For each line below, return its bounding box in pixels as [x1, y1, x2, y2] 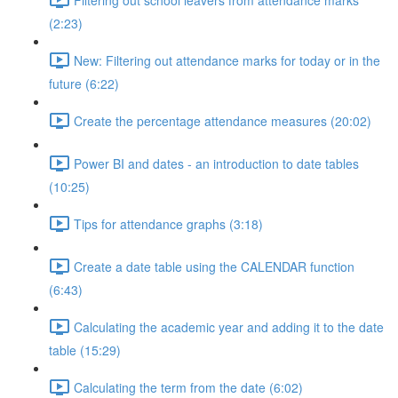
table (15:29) [49, 341, 121, 359]
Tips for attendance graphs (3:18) [74, 214, 263, 233]
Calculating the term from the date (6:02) [74, 378, 303, 396]
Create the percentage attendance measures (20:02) [74, 111, 371, 130]
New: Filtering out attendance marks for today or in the [74, 51, 380, 69]
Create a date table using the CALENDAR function [74, 257, 354, 275]
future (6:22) [49, 75, 119, 92]
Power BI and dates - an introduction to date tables [74, 154, 359, 172]
